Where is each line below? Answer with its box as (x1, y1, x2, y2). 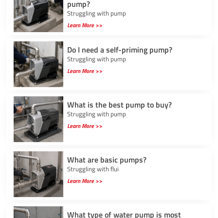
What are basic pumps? (67, 153, 146, 165)
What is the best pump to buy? (67, 98, 172, 110)
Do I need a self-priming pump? (67, 43, 172, 55)
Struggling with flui (67, 163, 119, 174)
